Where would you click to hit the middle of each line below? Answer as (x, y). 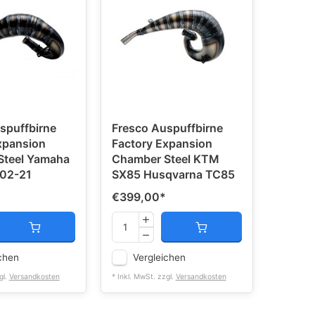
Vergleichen (159, 257)
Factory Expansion (162, 143)
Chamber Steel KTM (165, 159)
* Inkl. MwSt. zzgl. (143, 277)
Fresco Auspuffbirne (167, 128)
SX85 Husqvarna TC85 (173, 174)
